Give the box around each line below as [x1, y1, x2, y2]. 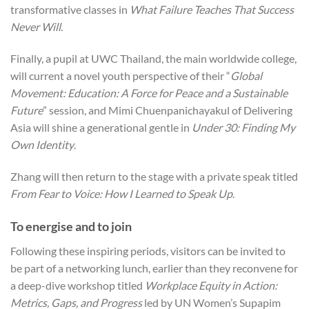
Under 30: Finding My [192, 121, 295, 134]
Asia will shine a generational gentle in [10, 121, 192, 134]
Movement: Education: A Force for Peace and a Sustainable [10, 86, 288, 100]
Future [10, 103, 43, 117]
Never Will [10, 20, 61, 34]
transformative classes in [10, 3, 130, 17]
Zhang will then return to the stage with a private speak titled [10, 170, 298, 183]
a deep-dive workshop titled [10, 278, 145, 292]
